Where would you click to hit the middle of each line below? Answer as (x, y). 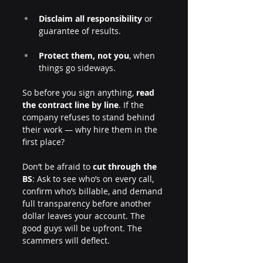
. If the (132, 105)
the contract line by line (70, 105)
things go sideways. (77, 68)
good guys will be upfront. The (83, 228)
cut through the (126, 166)
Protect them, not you (84, 55)
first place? (43, 142)
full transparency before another (88, 203)
